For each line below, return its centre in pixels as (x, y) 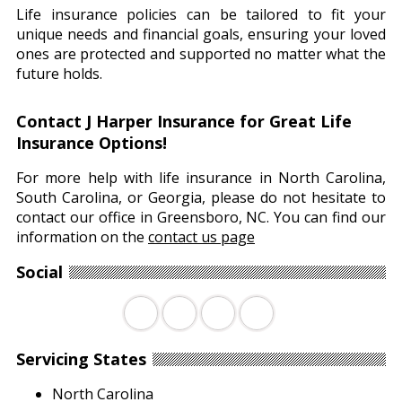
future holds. (59, 74)
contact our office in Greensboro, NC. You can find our (201, 218)
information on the (82, 237)
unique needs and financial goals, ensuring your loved (201, 35)
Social (39, 272)
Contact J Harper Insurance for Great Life (184, 122)
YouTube (282, 312)
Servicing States (81, 359)
